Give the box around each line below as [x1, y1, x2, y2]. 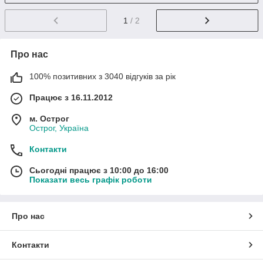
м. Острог [29, 113, 69, 123]
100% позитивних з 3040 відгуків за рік [29, 71, 176, 81]
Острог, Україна [29, 123, 89, 133]
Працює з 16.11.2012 [29, 92, 113, 102]
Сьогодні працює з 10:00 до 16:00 [29, 165, 168, 175]
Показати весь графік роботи [29, 174, 152, 184]
